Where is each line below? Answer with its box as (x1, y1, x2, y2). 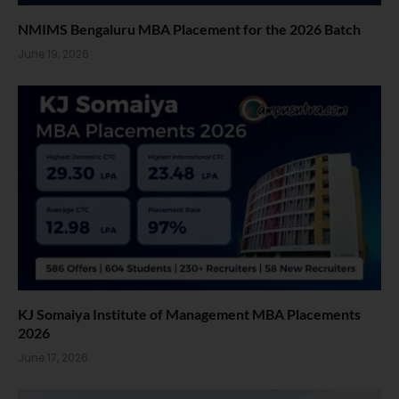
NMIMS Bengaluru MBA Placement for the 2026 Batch (18, 20, 361, 38)
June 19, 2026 (18, 46, 89, 62)
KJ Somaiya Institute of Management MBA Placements (18, 305, 361, 322)
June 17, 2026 (18, 349, 88, 365)
